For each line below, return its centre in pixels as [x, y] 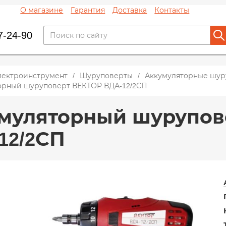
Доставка [130, 10]
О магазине [42, 10]
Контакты [172, 10]
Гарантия [88, 10]
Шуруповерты [106, 76]
